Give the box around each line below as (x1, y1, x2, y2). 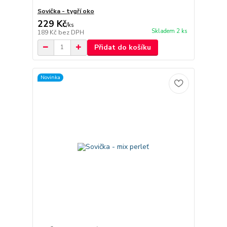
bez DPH (58, 28, 84, 36)
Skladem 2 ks (151, 27, 187, 35)
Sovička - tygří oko (37, 7, 94, 15)
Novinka (40, 73, 60, 82)
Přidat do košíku (94, 42, 151, 52)
